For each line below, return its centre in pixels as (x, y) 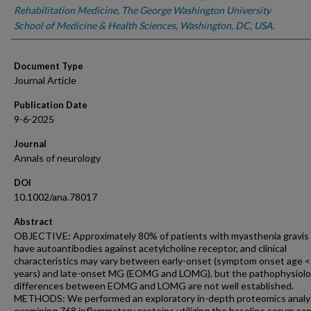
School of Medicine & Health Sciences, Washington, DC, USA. (144, 25)
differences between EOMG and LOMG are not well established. (154, 286)
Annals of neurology (57, 158)
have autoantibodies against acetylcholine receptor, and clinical (150, 248)
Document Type (49, 66)
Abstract (33, 221)
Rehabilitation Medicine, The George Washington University (142, 10)
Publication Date (51, 105)
